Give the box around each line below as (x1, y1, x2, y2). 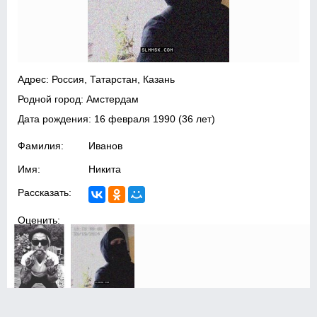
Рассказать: (18, 187, 72, 198)
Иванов (88, 140, 123, 151)
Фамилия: (18, 140, 64, 151)
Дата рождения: (18, 113, 95, 125)
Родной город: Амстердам (18, 93, 139, 105)
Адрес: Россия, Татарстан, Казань (18, 74, 175, 85)
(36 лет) (175, 113, 216, 125)
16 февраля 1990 (94, 113, 176, 125)
